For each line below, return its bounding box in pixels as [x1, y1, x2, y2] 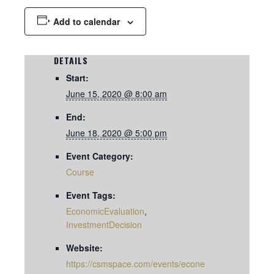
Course [66, 165, 94, 178]
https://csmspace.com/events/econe [66, 257, 205, 270]
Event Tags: [66, 188, 116, 201]
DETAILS [54, 53, 88, 67]
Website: [66, 241, 103, 254]
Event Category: [66, 149, 133, 162]
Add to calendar [53, 15, 120, 28]
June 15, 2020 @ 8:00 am [66, 87, 167, 100]
